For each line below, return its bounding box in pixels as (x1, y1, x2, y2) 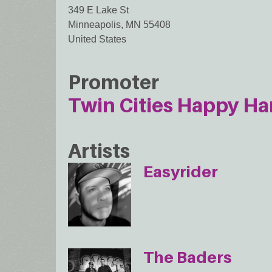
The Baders (143, 247, 233, 267)
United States (68, 34, 126, 45)
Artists (68, 139, 130, 163)
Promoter (68, 70, 159, 93)
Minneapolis (68, 19, 121, 30)
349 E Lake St (68, 5, 129, 16)
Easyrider (143, 162, 219, 182)
